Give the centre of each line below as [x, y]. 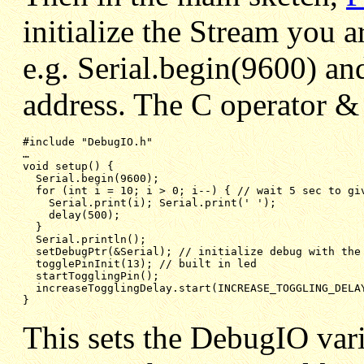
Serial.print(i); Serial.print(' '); [162, 203]
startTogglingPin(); [97, 276]
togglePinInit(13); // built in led [146, 264]
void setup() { [68, 167]
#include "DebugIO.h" [88, 142]
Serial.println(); [91, 240]
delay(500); [84, 215]
